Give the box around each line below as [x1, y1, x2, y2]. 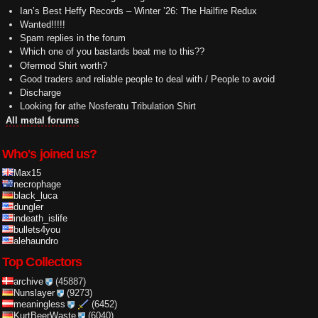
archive [13, 276, 43, 287]
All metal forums [6, 114, 79, 126]
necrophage [13, 179, 61, 190]
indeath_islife [13, 213, 67, 224]
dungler [13, 202, 43, 213]
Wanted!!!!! [19, 18, 65, 30]
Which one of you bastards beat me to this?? [19, 46, 204, 57]
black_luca [13, 190, 57, 202]
